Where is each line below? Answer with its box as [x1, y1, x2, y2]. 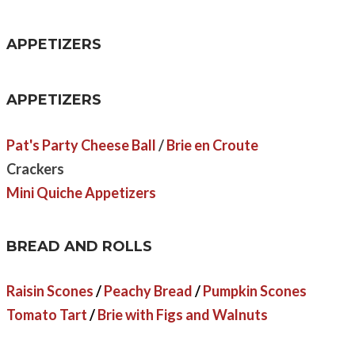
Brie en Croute [166, 136, 258, 154]
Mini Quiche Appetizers [6, 183, 158, 201]
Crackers [6, 159, 64, 177]
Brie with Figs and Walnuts [97, 306, 268, 324]
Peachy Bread [104, 282, 193, 300]
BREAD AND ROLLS [6, 237, 152, 255]
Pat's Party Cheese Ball [6, 136, 156, 154]
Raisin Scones [6, 282, 94, 300]
